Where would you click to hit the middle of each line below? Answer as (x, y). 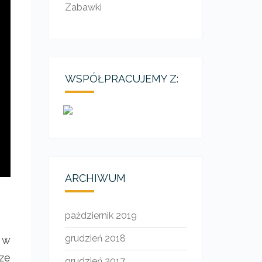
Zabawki (83, 7)
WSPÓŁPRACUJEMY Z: (121, 79)
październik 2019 (101, 216)
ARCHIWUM (95, 178)
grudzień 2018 (95, 238)
